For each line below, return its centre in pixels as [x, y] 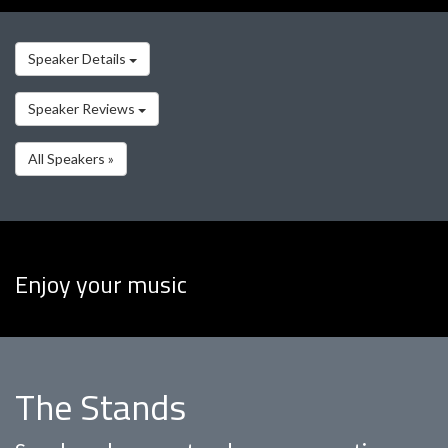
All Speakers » [71, 158]
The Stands [100, 406]
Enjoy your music [101, 283]
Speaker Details [78, 59]
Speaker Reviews [83, 109]
